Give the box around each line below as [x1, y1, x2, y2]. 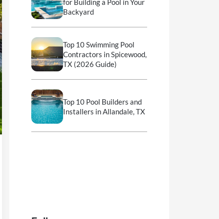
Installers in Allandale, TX [63, 107, 145, 116]
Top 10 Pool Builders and [63, 97, 142, 107]
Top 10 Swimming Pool [63, 40, 134, 49]
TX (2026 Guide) [63, 60, 117, 69]
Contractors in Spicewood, [63, 50, 147, 59]
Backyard [63, 7, 94, 17]
